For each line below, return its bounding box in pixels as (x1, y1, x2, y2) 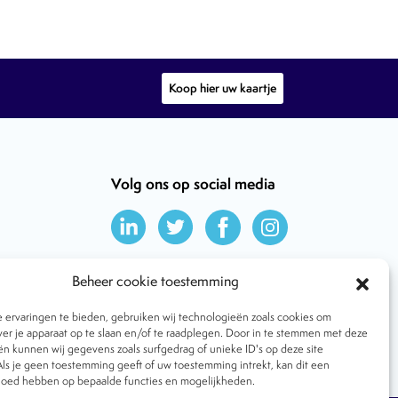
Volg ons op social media (111, 172, 275, 194)
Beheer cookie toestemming (71, 272, 239, 291)
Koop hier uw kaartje (169, 79, 276, 96)
